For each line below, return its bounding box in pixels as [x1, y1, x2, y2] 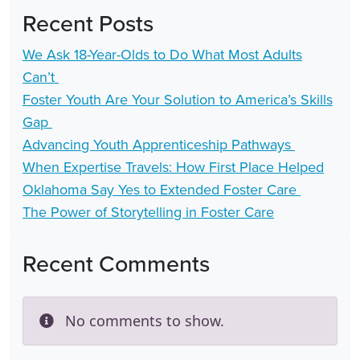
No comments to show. [65, 310, 224, 330]
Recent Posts [22, 6, 153, 39]
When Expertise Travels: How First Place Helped [22, 156, 324, 178]
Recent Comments [22, 246, 210, 280]
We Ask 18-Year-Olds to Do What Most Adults [22, 43, 302, 65]
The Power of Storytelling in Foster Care [22, 201, 274, 223]
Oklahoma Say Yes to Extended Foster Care [22, 178, 301, 200]
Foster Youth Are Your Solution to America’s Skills [22, 88, 333, 110]
